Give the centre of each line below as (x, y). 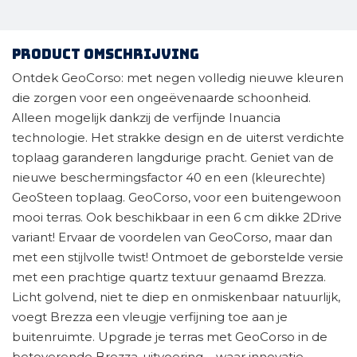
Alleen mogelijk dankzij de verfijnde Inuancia (146, 118)
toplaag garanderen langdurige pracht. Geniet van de (173, 157)
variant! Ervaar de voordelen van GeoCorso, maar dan (172, 237)
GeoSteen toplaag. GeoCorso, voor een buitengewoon (177, 197)
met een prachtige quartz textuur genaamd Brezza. (169, 277)
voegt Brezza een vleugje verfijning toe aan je (150, 317)
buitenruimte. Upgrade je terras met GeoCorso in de (170, 337)
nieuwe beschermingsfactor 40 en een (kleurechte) (169, 177)
